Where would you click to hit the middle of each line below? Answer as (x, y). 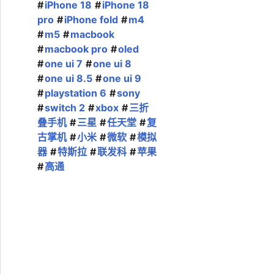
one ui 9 (122, 78)
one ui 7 (64, 64)
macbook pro (76, 49)
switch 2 (65, 108)
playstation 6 (76, 93)
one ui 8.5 (68, 78)
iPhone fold (91, 20)
